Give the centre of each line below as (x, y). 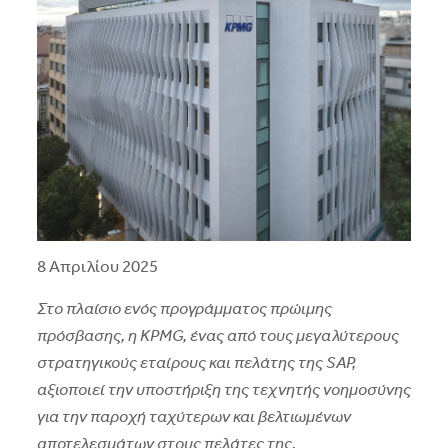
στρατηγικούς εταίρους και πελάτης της (181, 363)
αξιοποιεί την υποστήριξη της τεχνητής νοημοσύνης (223, 390)
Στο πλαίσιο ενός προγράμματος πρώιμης (184, 309)
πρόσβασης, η (88, 336)
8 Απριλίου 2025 (97, 267)
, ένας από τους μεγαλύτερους (290, 336)
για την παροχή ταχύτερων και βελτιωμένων (193, 417)
